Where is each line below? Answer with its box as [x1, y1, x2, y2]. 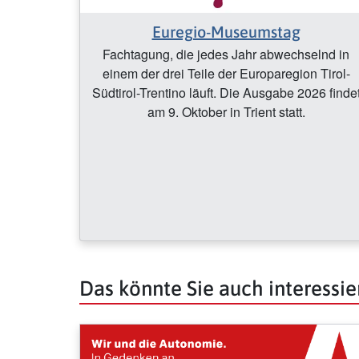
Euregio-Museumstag [151, 22, 301, 42]
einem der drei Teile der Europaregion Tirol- [102, 64, 350, 83]
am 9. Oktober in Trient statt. [147, 103, 305, 122]
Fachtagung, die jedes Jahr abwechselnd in [103, 45, 349, 64]
